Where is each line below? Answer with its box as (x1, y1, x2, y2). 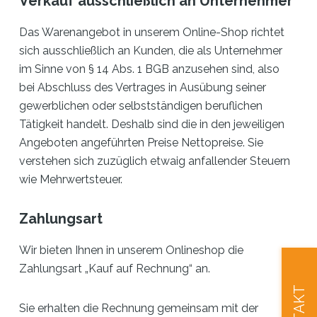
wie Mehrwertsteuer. (19, 173, 123, 186)
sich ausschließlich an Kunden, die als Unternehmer (19, 44, 283, 57)
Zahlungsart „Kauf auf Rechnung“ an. (19, 262, 211, 275)
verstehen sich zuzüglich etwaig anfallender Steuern (19, 154, 291, 168)
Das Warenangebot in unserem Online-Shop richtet (19, 25, 285, 39)
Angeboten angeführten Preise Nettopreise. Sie (19, 136, 264, 149)
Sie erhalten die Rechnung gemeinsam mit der (19, 301, 259, 315)
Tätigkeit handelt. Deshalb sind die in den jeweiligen (19, 117, 285, 131)
